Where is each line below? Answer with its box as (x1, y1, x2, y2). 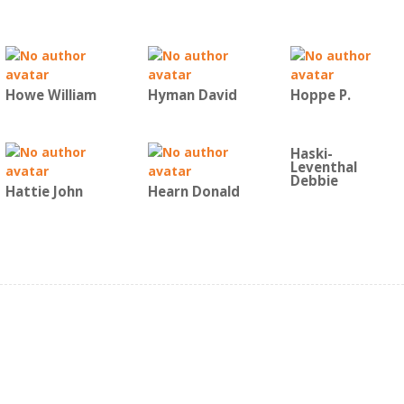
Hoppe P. (290, 86, 351, 105)
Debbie (290, 171, 338, 190)
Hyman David (148, 86, 237, 105)
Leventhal (290, 158, 357, 177)
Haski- (290, 144, 333, 163)
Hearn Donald (148, 182, 240, 201)
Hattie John (5, 182, 83, 201)
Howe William (5, 86, 96, 105)
